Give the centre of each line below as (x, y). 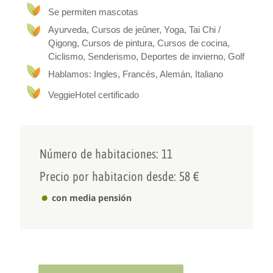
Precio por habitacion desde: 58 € (120, 176)
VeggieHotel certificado (94, 94)
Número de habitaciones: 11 (106, 154)
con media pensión (92, 197)
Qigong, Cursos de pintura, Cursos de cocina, (139, 43)
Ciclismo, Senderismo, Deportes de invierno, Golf (147, 56)
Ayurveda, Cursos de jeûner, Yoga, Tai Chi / (135, 29)
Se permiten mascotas (94, 12)
